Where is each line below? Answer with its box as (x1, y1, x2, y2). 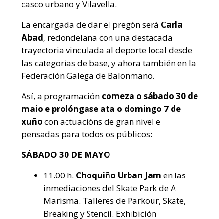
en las (161, 170, 186, 181)
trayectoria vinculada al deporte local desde (22, 44, 192, 56)
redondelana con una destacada (47, 32, 173, 44)
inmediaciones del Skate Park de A (44, 182, 176, 194)
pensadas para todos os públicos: (22, 129, 152, 140)
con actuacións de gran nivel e (44, 116, 160, 128)
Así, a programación (22, 90, 102, 102)
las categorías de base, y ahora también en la (22, 57, 196, 69)
